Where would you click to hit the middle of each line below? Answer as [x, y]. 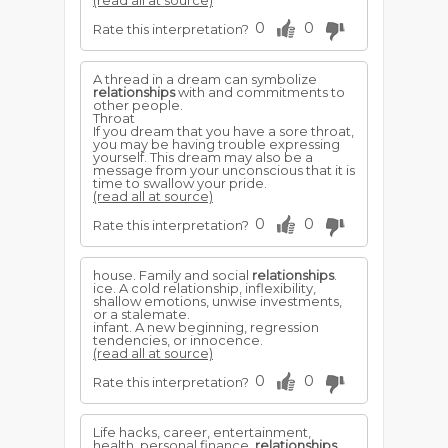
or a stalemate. [141, 314]
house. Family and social [172, 275]
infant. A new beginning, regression [206, 327]
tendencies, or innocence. [178, 340]
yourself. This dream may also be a [203, 157]
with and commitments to [260, 92]
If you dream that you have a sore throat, [223, 131]
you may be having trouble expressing [216, 144]
